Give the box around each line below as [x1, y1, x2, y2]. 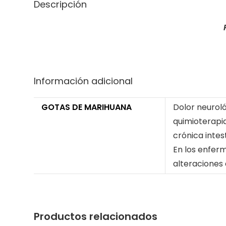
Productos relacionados [34, 209, 158, 223]
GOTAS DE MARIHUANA [41, 101, 132, 113]
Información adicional [34, 74, 133, 87]
